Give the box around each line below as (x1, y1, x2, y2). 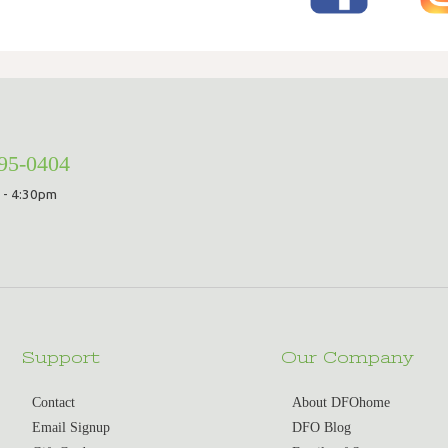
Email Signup (32, 419, 111, 435)
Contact (32, 394, 76, 410)
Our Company (281, 349, 415, 368)
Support (21, 349, 100, 368)
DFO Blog (291, 419, 351, 435)
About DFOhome (291, 394, 390, 410)
